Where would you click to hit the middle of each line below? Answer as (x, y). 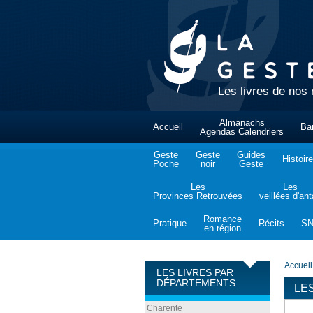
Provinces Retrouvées (198, 196)
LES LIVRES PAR (195, 273)
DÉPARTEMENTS (196, 283)
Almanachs (242, 123)
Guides (251, 155)
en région (223, 228)
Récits (271, 223)
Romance (223, 219)
